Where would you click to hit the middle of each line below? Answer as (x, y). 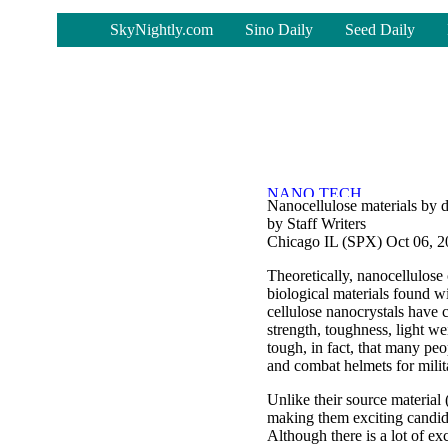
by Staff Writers (316, 223)
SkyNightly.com (161, 29)
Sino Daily (279, 29)
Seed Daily (380, 29)
